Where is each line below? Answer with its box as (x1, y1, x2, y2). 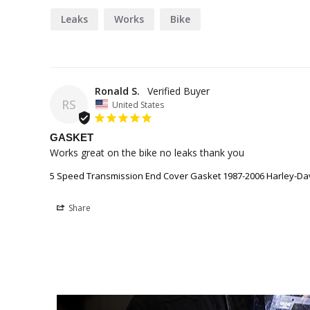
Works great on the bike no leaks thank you (50, 145, 244, 159)
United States (112, 98, 164, 111)
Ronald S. (95, 84, 140, 98)
